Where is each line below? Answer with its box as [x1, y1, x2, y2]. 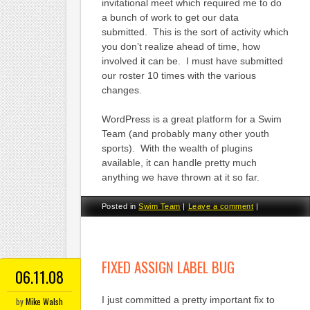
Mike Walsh [25, 295, 63, 308]
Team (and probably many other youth [101, 127, 269, 139]
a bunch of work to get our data [101, 11, 239, 23]
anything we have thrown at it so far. [101, 171, 259, 183]
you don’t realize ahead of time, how [101, 40, 260, 52]
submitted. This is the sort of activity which [101, 26, 289, 37]
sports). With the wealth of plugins [101, 142, 253, 154]
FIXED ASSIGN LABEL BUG [101, 256, 235, 278]
